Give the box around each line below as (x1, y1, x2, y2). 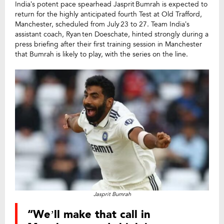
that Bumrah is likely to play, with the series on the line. (15, 49, 188, 59)
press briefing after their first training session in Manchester (15, 39, 202, 49)
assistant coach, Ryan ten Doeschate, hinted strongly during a (15, 29, 208, 39)
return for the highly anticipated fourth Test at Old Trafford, (15, 9, 202, 19)
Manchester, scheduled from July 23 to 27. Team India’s (15, 19, 189, 29)
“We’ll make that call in (27, 207, 150, 222)
